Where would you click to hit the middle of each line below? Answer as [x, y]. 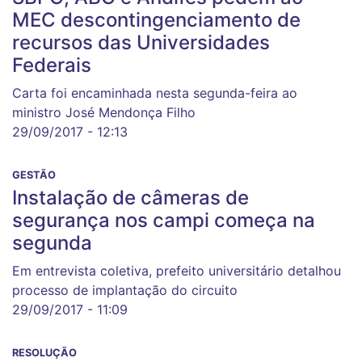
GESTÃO [34, 175]
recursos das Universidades [141, 42]
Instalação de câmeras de [130, 198]
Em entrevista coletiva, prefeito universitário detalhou [177, 271]
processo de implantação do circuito [125, 290]
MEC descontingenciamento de [156, 20]
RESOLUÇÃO [44, 353]
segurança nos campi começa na [164, 220]
